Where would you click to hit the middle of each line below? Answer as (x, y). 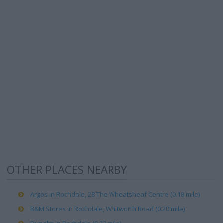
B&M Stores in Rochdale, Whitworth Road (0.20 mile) (108, 209)
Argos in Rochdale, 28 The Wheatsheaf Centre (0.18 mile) (115, 194)
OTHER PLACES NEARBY (67, 169)
